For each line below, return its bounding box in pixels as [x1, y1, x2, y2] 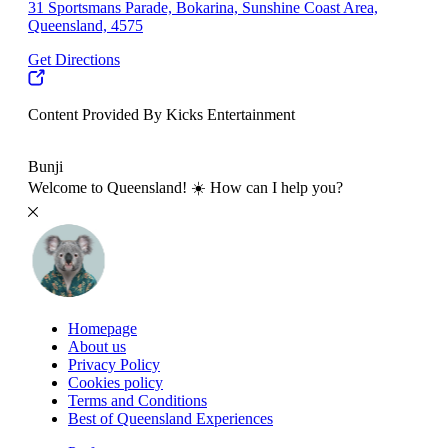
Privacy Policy [68, 355, 160, 373]
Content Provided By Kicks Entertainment [28, 105, 295, 123]
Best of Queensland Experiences [68, 409, 273, 427]
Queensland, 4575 [28, 16, 143, 34]
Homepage [68, 319, 137, 337]
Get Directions [28, 50, 120, 68]
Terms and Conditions [68, 391, 207, 409]
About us [68, 337, 126, 355]
